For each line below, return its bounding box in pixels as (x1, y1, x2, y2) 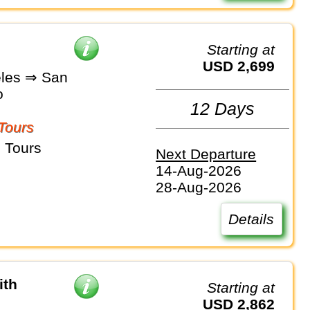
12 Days (190, 99, 255, 119)
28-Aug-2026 (156, 179, 242, 195)
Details (228, 210, 275, 227)
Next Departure (156, 145, 257, 162)
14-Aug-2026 (156, 162, 242, 179)
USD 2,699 (213, 58, 275, 75)
